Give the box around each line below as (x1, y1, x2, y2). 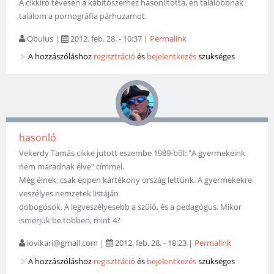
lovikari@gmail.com (27, 237, 98, 248)
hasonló (19, 130, 57, 144)
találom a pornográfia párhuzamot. (19, 10, 147, 21)
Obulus (27, 32, 54, 44)
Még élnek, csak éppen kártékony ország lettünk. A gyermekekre (19, 174, 253, 185)
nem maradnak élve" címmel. (19, 160, 125, 172)
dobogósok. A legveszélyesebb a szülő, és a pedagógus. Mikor (19, 201, 242, 212)
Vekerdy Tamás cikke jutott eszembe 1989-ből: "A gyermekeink (19, 147, 246, 158)
